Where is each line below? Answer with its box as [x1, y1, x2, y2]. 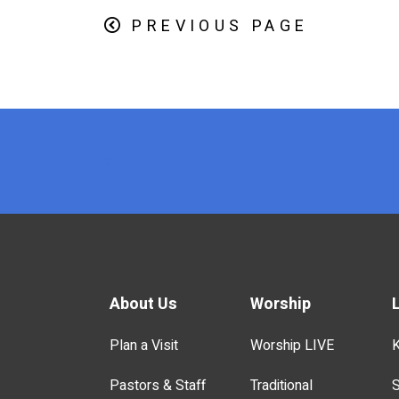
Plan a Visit [109, 335, 178, 357]
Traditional [250, 375, 313, 397]
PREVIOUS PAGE [132, 14, 309, 39]
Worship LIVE [250, 335, 335, 357]
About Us [109, 292, 177, 317]
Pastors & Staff [109, 375, 206, 397]
